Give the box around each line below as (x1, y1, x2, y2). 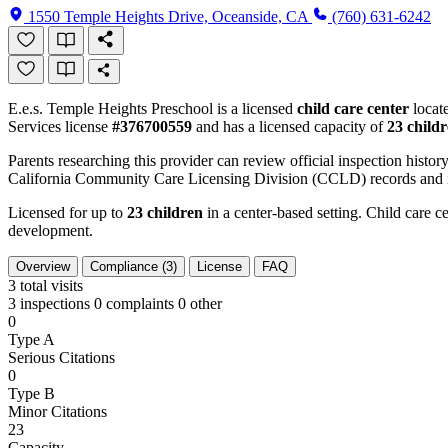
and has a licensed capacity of (192, 117, 387, 135)
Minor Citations (8, 402, 107, 420)
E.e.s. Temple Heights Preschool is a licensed (8, 99, 297, 117)
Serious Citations (8, 348, 115, 366)
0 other (178, 294, 222, 312)
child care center (297, 99, 409, 117)
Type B (8, 384, 55, 402)
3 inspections (8, 294, 90, 312)
